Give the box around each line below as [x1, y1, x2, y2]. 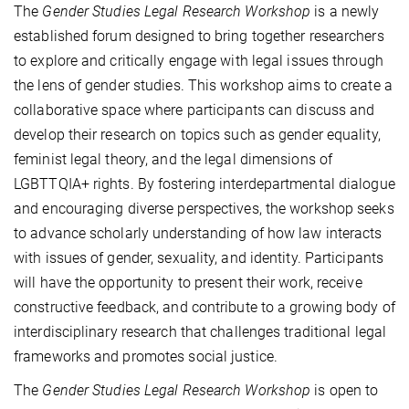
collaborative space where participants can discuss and [14, 101, 375, 120]
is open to [310, 382, 379, 400]
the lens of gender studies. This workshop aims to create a [14, 77, 393, 95]
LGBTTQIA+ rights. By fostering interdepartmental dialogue [14, 175, 395, 194]
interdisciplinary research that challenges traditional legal [14, 323, 387, 341]
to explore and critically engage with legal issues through [14, 52, 383, 70]
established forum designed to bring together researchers [14, 27, 384, 46]
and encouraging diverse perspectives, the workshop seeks [14, 200, 394, 218]
